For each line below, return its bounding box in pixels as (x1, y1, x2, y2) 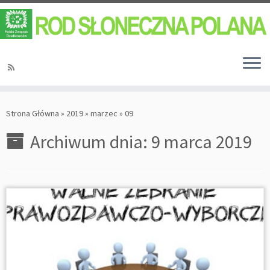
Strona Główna (6, 108, 59, 119)
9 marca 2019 (151, 130, 252, 154)
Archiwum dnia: (30, 130, 151, 154)
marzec (90, 108, 118, 119)
